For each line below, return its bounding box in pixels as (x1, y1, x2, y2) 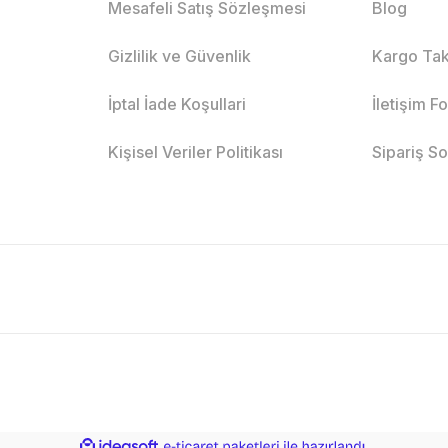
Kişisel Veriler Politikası (107, 141, 283, 162)
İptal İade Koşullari (107, 93, 246, 114)
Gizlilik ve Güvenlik (107, 45, 251, 66)
